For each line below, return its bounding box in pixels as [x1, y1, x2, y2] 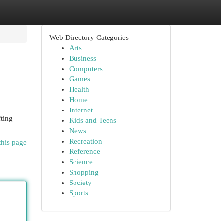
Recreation [69, 137, 102, 145]
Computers [69, 65, 103, 73]
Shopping [69, 168, 99, 176]
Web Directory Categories [49, 34, 129, 41]
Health [69, 85, 89, 93]
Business [69, 54, 96, 62]
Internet [69, 106, 93, 114]
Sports [69, 189, 88, 197]
